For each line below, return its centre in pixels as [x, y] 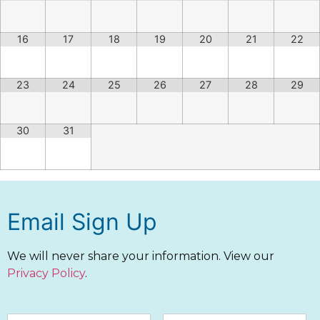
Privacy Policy [46, 273]
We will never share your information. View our [141, 256]
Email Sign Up [82, 222]
